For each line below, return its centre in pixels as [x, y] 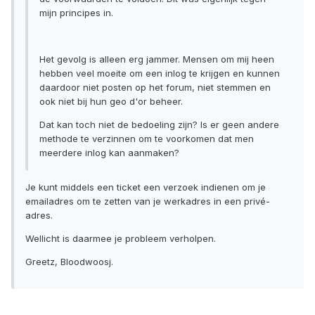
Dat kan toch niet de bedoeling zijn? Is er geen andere [159, 125]
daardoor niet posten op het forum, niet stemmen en [155, 88]
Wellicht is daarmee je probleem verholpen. [121, 239]
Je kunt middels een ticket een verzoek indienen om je [146, 187]
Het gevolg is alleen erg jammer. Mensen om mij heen [157, 59]
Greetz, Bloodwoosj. [69, 262]
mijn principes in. [76, 13]
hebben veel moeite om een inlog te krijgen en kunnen [160, 73]
